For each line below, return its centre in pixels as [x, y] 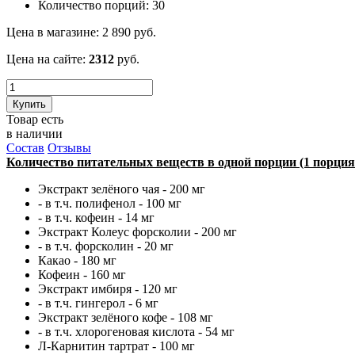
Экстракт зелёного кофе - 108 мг [126, 317]
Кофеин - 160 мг [82, 274]
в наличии [34, 133]
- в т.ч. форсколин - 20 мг [106, 246]
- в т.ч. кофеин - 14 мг [96, 217]
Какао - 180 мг [77, 260]
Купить [29, 104]
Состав [25, 147]
